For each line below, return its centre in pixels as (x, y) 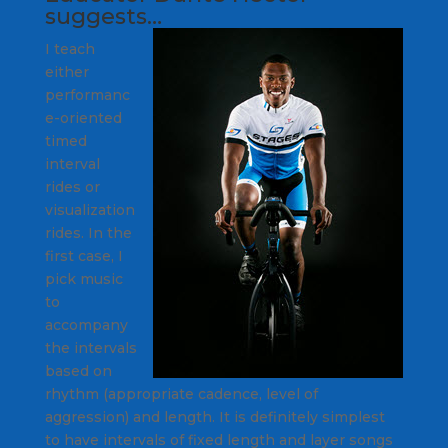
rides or (72, 186)
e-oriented (83, 117)
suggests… (103, 16)
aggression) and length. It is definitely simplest (214, 416)
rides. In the (88, 232)
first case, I (83, 255)
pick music (83, 278)
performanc (87, 94)
